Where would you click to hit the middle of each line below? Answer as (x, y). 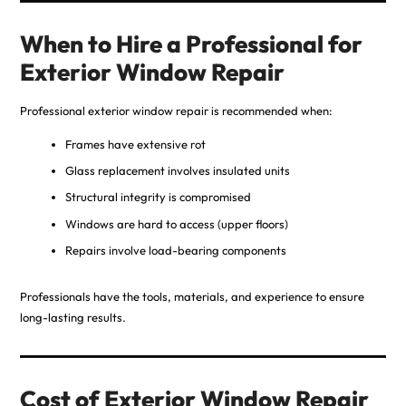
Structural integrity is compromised (158, 197)
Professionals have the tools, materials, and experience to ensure (192, 297)
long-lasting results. (72, 318)
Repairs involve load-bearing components (175, 251)
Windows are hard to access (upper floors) (176, 223)
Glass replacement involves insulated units (177, 171)
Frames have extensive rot (135, 144)
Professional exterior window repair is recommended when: (176, 110)
